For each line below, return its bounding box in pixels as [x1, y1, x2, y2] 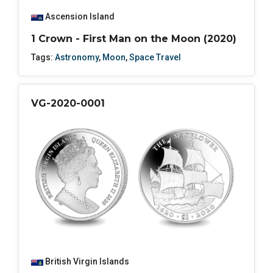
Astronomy [55, 52, 99, 63]
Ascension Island [45, 12, 115, 22]
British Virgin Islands [45, 257, 129, 267]
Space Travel [129, 52, 181, 63]
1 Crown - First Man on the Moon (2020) [31, 33, 236, 45]
